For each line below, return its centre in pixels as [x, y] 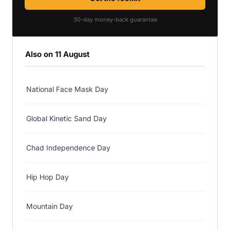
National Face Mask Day [67, 89]
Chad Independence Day [68, 147]
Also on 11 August [57, 54]
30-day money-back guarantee [115, 19]
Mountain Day [50, 206]
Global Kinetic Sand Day [66, 118]
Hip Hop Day [47, 177]
